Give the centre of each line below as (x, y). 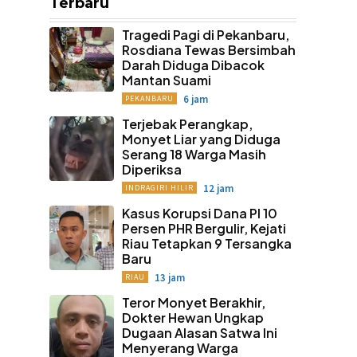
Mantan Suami (166, 80)
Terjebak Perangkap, (187, 124)
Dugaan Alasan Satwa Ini (199, 333)
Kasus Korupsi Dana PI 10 (199, 213)
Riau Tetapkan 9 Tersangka (206, 243)
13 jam (169, 278)
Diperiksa (151, 169)
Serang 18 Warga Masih (194, 154)
